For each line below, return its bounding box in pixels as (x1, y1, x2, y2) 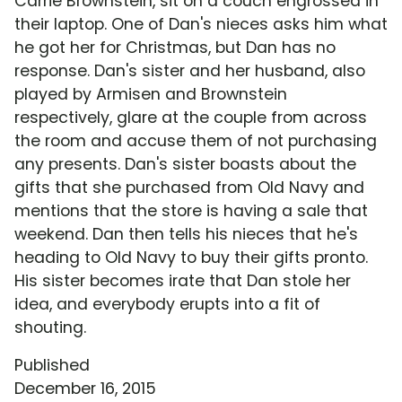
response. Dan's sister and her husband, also (14, 60, 365, 83)
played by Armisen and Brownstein (14, 83, 287, 106)
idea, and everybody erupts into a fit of (14, 293, 320, 316)
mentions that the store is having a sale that (14, 200, 368, 223)
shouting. (14, 317, 86, 339)
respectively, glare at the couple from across (14, 107, 367, 129)
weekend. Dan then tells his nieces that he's (14, 223, 358, 246)
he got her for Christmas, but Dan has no (14, 37, 336, 59)
